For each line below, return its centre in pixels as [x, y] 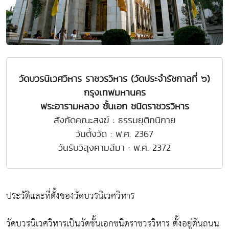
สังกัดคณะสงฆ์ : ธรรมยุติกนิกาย [114, 120]
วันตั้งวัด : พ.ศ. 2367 [114, 134]
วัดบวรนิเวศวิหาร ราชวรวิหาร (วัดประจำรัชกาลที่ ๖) [114, 79]
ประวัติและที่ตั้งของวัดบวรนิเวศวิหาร [70, 196]
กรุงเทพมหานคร [114, 93]
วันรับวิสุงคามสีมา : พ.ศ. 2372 [114, 148]
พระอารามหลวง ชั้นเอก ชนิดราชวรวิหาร [114, 106]
